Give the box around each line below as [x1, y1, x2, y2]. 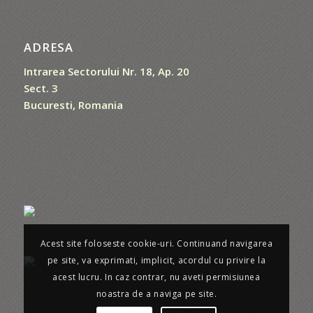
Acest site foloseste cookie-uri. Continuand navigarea [40, 238, 273, 250]
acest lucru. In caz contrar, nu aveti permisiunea [52, 271, 261, 284]
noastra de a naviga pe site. [96, 288, 217, 300]
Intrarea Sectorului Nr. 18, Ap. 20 [23, 64, 189, 79]
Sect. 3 [23, 81, 58, 96]
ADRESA [23, 39, 73, 56]
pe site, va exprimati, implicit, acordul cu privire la [47, 254, 266, 267]
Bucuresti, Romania [23, 98, 123, 112]
